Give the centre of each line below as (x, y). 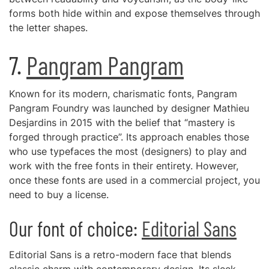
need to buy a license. (59, 195)
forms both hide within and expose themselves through (134, 13)
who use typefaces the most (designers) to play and (128, 151)
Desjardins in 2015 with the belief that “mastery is (122, 122)
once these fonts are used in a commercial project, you (134, 180)
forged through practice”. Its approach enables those (129, 137)
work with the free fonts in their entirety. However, (124, 166)
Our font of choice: (75, 228)
